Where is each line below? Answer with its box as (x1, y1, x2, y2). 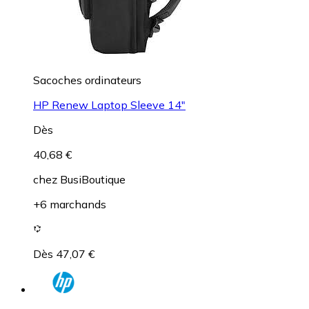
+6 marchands (33, 197, 106, 211)
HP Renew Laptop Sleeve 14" (33, 97, 186, 112)
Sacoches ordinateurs (33, 72, 141, 87)
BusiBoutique (60, 172, 126, 186)
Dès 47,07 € (33, 246, 94, 261)
